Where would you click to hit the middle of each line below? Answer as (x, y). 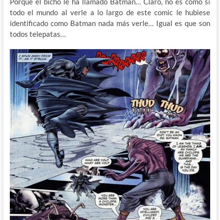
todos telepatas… (38, 34)
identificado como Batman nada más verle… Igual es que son (110, 23)
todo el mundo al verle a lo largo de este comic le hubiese (110, 12)
